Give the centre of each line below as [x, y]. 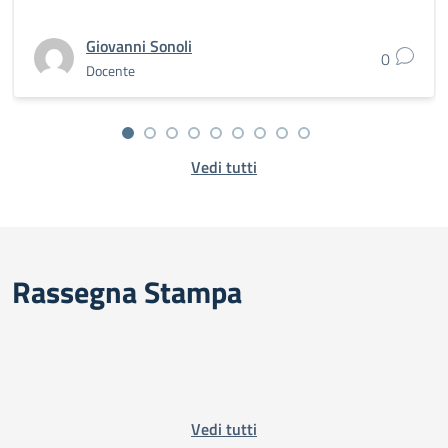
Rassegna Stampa [127, 292]
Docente [110, 70]
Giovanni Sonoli [139, 46]
